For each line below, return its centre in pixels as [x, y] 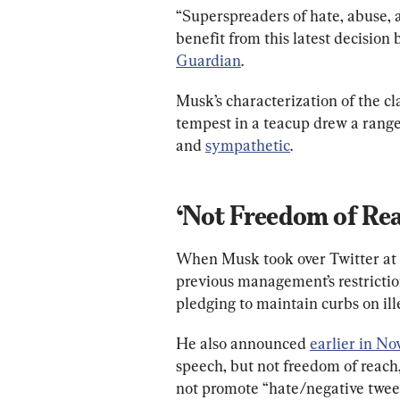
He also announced [243, 343]
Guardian [208, 60]
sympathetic [248, 145]
